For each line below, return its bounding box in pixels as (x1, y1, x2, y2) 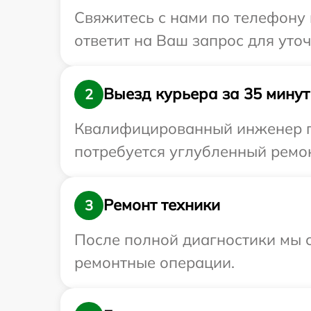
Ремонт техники (103, 195, 220, 215)
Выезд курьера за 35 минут (103, 84, 310, 104)
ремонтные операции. (74, 252, 235, 272)
